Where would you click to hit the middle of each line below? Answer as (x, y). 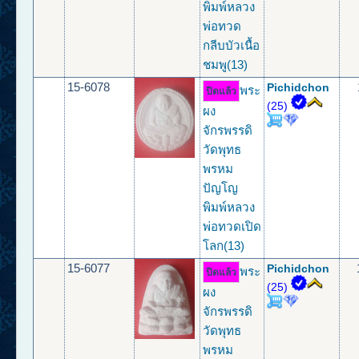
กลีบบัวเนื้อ (232, 46)
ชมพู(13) (226, 65)
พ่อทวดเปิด (232, 227)
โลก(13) (224, 246)
